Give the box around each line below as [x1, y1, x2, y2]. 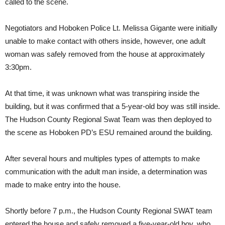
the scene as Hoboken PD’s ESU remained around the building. [5, 128, 212, 137]
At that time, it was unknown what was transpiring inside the [5, 88, 199, 97]
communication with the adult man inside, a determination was [5, 167, 207, 176]
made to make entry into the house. [5, 180, 121, 189]
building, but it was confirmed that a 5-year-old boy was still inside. [5, 101, 220, 110]
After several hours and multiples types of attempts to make [5, 154, 200, 163]
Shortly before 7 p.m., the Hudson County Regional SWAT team [5, 206, 212, 215]
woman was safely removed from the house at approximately [5, 49, 205, 58]
